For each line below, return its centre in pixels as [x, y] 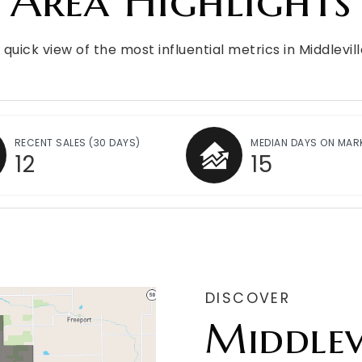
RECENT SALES [51, 143]
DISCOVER [251, 298]
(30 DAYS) [115, 143]
